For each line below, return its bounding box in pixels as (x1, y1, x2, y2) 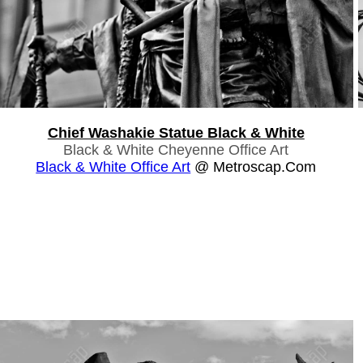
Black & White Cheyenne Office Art (63, 141, 289, 158)
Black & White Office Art (36, 158, 191, 175)
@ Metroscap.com (190, 158, 317, 175)
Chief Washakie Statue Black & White (47, 124, 305, 141)
